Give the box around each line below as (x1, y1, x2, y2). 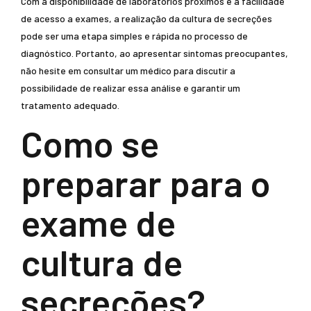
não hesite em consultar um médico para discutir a (21, 65, 235, 76)
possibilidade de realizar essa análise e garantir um (21, 82, 240, 94)
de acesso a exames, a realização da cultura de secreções (21, 12, 272, 24)
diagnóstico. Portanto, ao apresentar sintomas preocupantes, (21, 47, 288, 59)
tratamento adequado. (21, 99, 119, 111)
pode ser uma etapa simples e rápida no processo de (21, 30, 248, 42)
